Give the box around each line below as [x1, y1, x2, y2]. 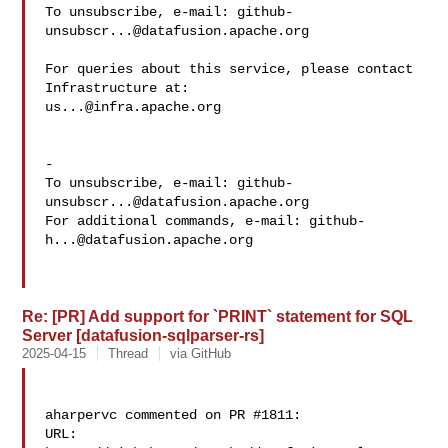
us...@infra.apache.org [45, 99, 222, 115]
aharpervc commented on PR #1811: [45, 407, 302, 423]
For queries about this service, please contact [45, 61, 414, 77]
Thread [108, 346, 149, 361]
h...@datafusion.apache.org [45, 232, 254, 248]
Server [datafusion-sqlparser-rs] [22, 326, 265, 344]
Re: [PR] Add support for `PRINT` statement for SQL [22, 307, 414, 325]
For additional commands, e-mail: [45, 213, 310, 229]
